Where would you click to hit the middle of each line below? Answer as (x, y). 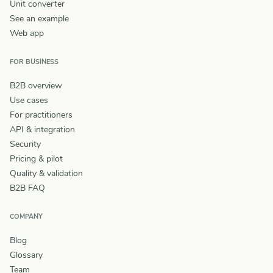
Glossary (26, 255)
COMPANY (26, 216)
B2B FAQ (27, 188)
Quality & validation (46, 173)
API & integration (42, 129)
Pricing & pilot (36, 158)
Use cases (29, 100)
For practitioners (41, 115)
